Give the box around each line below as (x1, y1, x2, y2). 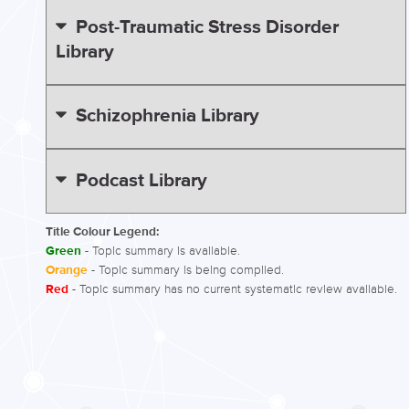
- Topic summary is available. (81, 243, 240, 258)
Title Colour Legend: (46, 224, 159, 240)
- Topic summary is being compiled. (88, 262, 284, 278)
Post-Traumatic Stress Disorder (75, 15, 339, 39)
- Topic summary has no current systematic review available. (68, 281, 397, 297)
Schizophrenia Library (75, 104, 259, 129)
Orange (46, 262, 88, 278)
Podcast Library (75, 168, 207, 193)
